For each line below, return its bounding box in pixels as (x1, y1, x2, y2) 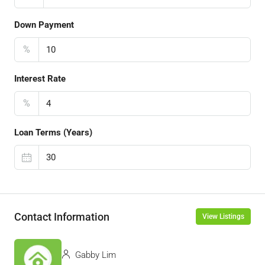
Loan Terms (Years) (14, 127, 92, 138)
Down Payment (14, 20, 74, 30)
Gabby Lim (73, 250, 116, 260)
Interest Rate (14, 73, 66, 84)
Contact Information (14, 210, 109, 223)
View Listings (202, 212, 244, 221)
